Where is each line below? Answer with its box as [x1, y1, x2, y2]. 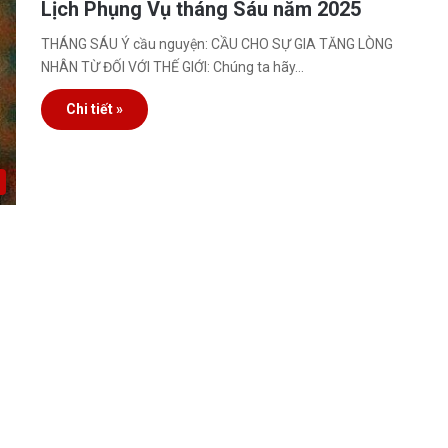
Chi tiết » [66, 101, 124, 117]
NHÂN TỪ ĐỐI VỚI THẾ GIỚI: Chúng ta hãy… [41, 59, 305, 75]
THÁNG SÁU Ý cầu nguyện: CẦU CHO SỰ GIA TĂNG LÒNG [41, 36, 394, 52]
